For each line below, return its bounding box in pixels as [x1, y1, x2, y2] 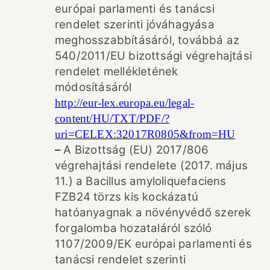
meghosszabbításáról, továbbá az [55, 33, 240, 47]
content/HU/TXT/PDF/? [55, 111, 169, 125]
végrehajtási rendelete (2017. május [55, 158, 248, 172]
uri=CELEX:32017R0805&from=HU [55, 127, 236, 140]
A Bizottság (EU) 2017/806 [63, 142, 209, 157]
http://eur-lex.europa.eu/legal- [55, 96, 195, 109]
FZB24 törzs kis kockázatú [55, 189, 198, 204]
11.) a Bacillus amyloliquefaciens [55, 174, 227, 188]
